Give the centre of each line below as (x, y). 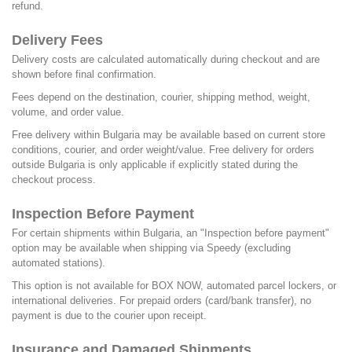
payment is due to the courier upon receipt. (109, 315)
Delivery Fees (57, 40)
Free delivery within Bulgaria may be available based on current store (169, 134)
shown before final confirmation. (84, 74)
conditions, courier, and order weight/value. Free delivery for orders (163, 149)
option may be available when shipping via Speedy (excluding (151, 247)
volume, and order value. (68, 112)
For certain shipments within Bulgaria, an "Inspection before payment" (170, 233)
